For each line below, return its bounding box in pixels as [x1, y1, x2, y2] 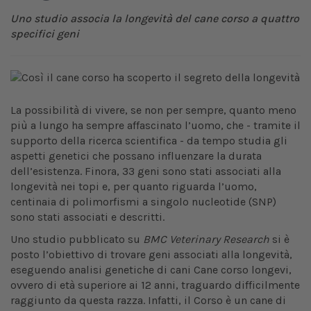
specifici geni [10, 27, 79, 41]
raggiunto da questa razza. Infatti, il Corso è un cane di [10, 294, 286, 308]
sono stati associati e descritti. [10, 210, 165, 224]
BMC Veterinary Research [143, 233, 269, 246]
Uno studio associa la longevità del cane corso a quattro [10, 12, 299, 26]
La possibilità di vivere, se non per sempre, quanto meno [10, 103, 296, 117]
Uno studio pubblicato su [10, 233, 143, 246]
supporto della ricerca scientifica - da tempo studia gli [10, 134, 287, 148]
